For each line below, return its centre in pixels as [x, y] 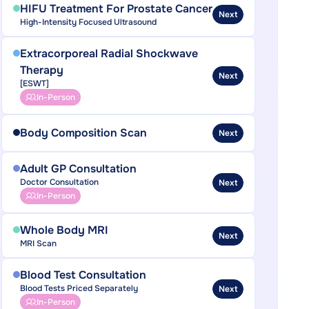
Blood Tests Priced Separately [79, 288]
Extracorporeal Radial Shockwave [109, 53]
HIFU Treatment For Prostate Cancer [116, 9]
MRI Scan [38, 243]
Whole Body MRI [64, 230]
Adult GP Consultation [78, 169]
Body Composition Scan [83, 133]
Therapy [41, 70]
